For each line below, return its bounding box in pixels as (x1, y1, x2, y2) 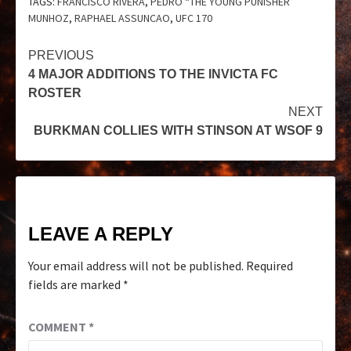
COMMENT (28, 319, 89, 335)
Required (246, 258, 293, 274)
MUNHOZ (28, 11, 69, 26)
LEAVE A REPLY (28, 223, 173, 245)
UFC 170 (175, 11, 212, 26)
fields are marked (28, 277, 123, 293)
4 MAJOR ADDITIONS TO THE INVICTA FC (28, 67, 278, 81)
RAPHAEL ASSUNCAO (74, 11, 170, 26)
